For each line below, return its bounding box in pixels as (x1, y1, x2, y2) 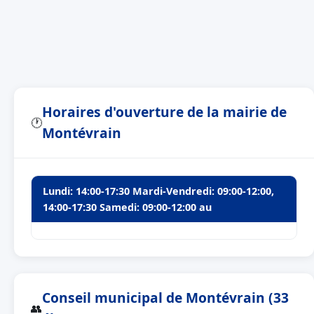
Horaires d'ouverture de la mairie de (42, 102, 287, 121)
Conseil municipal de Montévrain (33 (42, 288, 289, 307)
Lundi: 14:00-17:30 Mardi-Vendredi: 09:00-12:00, (43, 184, 274, 198)
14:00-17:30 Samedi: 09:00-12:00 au (43, 200, 212, 214)
